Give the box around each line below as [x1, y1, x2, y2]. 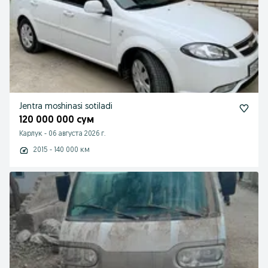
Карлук [19, 130, 42, 138]
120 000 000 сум [19, 115, 94, 125]
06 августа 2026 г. [48, 130, 106, 138]
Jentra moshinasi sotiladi [19, 102, 112, 111]
